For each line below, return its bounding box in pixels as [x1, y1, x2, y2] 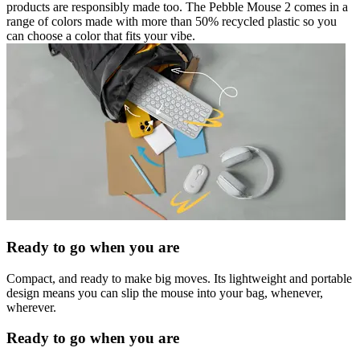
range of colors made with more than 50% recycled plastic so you [6, 14, 337, 29]
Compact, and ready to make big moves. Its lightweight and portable [6, 271, 352, 285]
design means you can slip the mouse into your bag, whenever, [6, 285, 323, 300]
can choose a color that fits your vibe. [6, 29, 195, 43]
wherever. [6, 300, 56, 314]
